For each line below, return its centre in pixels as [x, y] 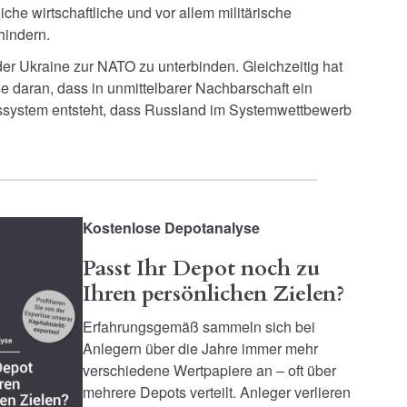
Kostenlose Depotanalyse [171, 227]
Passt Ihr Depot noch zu [201, 269]
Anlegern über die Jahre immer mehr [200, 348]
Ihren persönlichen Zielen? [213, 294]
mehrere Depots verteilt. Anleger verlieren [216, 392]
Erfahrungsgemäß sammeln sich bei [199, 326]
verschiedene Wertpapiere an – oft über [209, 370]
